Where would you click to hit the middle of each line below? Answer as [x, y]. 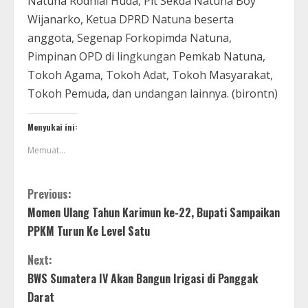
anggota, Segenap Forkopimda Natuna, [130, 37]
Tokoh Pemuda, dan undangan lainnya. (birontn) [153, 93]
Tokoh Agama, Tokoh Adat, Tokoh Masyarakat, [150, 75]
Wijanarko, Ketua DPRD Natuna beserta [131, 19]
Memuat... [46, 150]
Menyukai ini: [53, 126]
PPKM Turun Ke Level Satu [89, 231]
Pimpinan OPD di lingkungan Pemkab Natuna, [146, 56]
